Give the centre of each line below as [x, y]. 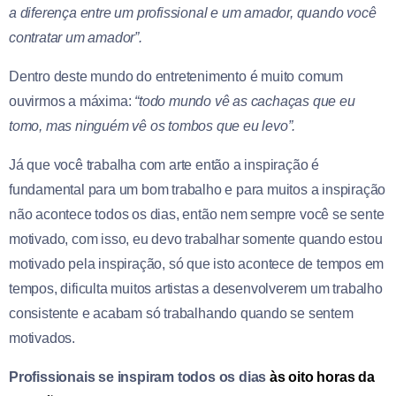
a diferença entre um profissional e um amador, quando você [193, 12]
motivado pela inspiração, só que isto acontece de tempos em [197, 263]
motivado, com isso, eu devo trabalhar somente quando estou [196, 239]
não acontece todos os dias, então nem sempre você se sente [197, 214]
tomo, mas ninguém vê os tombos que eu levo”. [152, 126]
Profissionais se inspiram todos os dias [138, 377]
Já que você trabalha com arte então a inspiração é [164, 164]
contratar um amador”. [76, 37]
